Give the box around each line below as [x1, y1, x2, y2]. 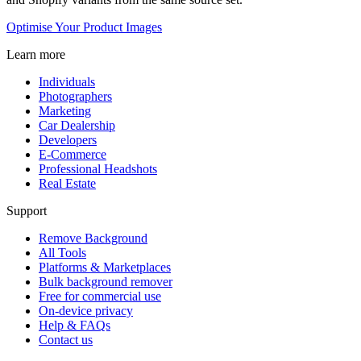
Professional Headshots [39, 161, 157, 176]
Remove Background [39, 230, 147, 245]
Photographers [39, 89, 112, 103]
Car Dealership [39, 118, 115, 132]
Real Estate [39, 176, 96, 190]
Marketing [39, 103, 91, 118]
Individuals [39, 74, 95, 89]
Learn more [6, 47, 65, 61]
